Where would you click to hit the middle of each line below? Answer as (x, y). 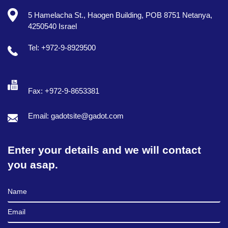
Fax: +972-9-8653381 (64, 91)
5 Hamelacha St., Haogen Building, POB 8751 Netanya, (120, 15)
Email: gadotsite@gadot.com (76, 116)
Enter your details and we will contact (104, 150)
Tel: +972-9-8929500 (62, 48)
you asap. (33, 164)
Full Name (25, 187)
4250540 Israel (52, 26)
